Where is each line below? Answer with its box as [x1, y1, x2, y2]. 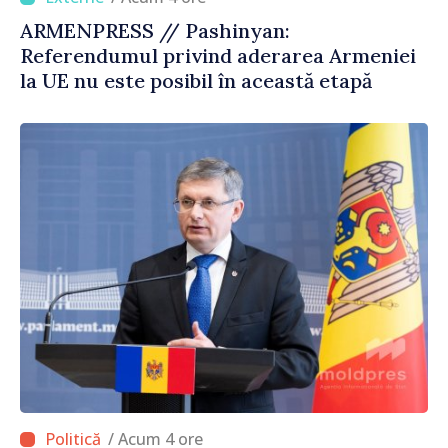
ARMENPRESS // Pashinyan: [20, 18, 290, 44]
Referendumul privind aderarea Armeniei [20, 43, 416, 69]
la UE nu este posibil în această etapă [20, 68, 372, 94]
